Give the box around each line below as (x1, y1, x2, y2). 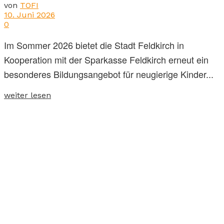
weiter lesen (4, 90, 51, 100)
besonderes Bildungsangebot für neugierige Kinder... (4, 67, 213, 81)
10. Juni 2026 (4, 10, 55, 20)
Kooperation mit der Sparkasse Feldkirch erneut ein (4, 53, 208, 66)
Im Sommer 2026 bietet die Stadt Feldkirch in (4, 38, 184, 52)
